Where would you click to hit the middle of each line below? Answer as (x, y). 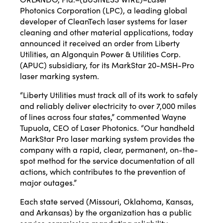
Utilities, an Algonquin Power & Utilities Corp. (100, 54)
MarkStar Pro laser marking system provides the (107, 139)
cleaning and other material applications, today (107, 32)
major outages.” (48, 182)
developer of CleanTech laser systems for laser (104, 21)
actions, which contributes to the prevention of (103, 171)
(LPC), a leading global (144, 10)
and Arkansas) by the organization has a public (106, 212)
